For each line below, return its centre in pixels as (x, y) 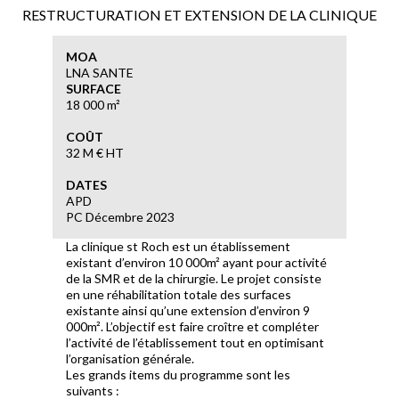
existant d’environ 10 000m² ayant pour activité (196, 263)
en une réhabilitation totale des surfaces (179, 295)
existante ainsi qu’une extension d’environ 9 (188, 311)
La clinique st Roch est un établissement (178, 247)
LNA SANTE (100, 73)
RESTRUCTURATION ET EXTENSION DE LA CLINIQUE (199, 15)
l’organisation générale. (130, 359)
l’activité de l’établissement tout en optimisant (195, 343)
